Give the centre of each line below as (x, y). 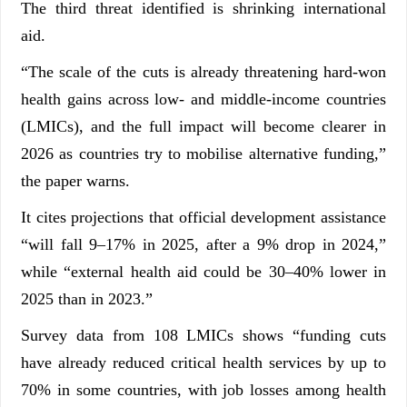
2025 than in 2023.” (87, 299)
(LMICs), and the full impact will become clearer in (203, 127)
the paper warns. (75, 181)
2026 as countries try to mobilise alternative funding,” (203, 154)
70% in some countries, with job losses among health (203, 390)
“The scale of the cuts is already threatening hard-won (203, 72)
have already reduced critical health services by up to (203, 363)
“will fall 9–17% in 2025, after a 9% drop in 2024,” (203, 245)
